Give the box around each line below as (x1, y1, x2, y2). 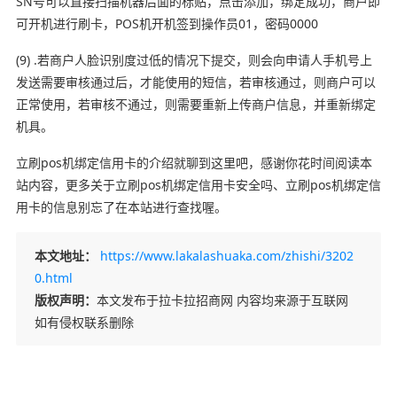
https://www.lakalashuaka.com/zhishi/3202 (99, 246, 354, 264)
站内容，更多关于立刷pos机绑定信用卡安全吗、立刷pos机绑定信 (15, 175, 381, 193)
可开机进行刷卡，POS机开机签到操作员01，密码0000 (15, 14, 318, 32)
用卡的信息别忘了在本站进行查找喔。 (15, 198, 227, 215)
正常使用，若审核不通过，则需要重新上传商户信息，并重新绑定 (15, 95, 376, 113)
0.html (34, 269, 73, 286)
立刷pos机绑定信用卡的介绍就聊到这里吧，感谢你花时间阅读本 (15, 153, 372, 171)
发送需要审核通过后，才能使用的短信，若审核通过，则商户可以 (15, 73, 376, 90)
